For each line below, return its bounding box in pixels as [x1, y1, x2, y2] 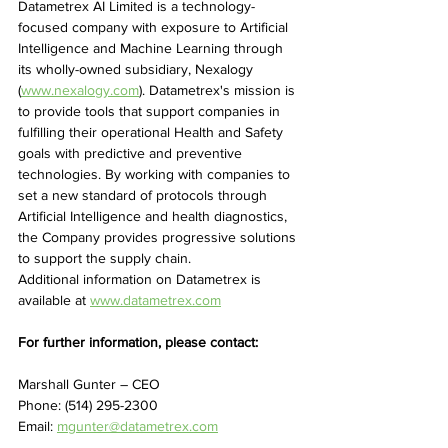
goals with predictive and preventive [18, 145, 246, 161]
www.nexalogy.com [21, 82, 139, 98]
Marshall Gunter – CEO [18, 376, 160, 392]
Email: [18, 418, 57, 434]
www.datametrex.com [90, 292, 221, 308]
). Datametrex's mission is [139, 82, 299, 98]
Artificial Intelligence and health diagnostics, [18, 208, 291, 224]
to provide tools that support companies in [18, 103, 284, 119]
